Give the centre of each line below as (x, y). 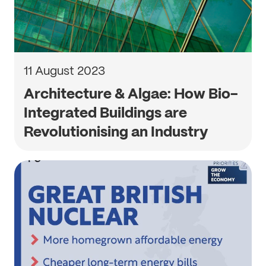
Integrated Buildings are (105, 113)
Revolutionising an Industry (116, 132)
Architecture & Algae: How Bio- (131, 94)
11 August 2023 (64, 71)
